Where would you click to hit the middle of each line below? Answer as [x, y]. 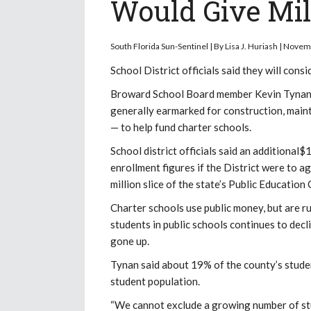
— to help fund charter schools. [181, 127]
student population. [155, 281]
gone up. [130, 241]
